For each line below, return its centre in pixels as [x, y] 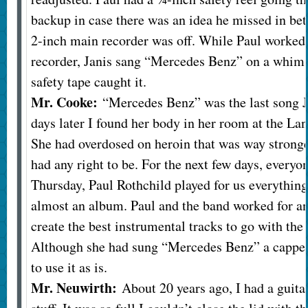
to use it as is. [69, 267]
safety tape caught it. [91, 82]
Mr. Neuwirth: [74, 288]
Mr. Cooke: [64, 102]
